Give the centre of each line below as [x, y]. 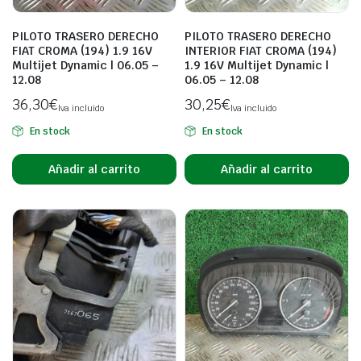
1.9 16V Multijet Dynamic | [257, 65]
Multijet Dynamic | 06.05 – [85, 65]
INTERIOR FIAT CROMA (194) [261, 51]
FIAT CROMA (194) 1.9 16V [82, 51]
